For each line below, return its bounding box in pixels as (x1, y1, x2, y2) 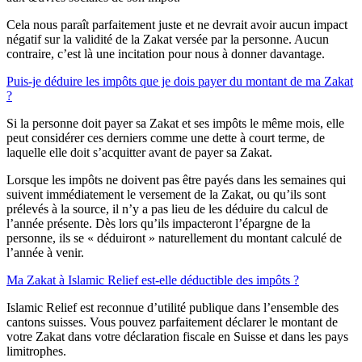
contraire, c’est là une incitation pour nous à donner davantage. (6, 47, 325, 61)
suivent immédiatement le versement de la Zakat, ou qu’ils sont (6, 187, 326, 202)
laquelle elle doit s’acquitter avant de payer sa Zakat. (6, 145, 272, 160)
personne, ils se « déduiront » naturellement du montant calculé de (6, 231, 342, 246)
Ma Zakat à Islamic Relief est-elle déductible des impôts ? (6, 273, 299, 288)
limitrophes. (6, 344, 66, 359)
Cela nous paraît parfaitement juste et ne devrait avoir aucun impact (6, 18, 347, 32)
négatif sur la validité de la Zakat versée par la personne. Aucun (6, 32, 329, 47)
